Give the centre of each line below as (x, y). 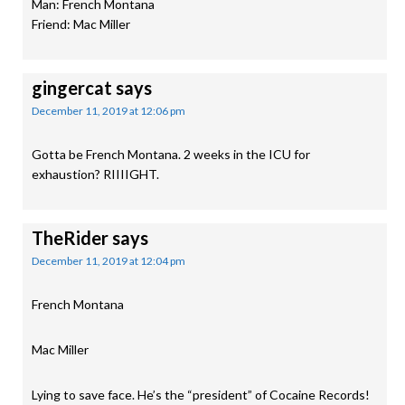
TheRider (70, 238)
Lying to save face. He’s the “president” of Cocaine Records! (201, 395)
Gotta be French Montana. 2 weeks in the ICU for (171, 154)
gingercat (72, 88)
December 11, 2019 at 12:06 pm (108, 111)
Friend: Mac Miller (81, 24)
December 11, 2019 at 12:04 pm (108, 261)
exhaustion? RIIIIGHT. (95, 174)
